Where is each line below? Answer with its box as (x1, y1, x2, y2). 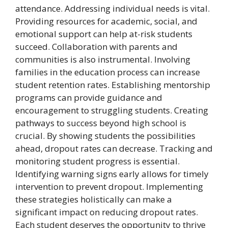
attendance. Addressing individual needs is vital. (15, 2, 210, 14)
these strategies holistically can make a (15, 193, 172, 205)
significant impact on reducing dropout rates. (15, 206, 198, 218)
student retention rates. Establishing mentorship (15, 78, 210, 91)
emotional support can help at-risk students (15, 27, 192, 40)
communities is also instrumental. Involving (15, 53, 190, 65)
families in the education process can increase (15, 66, 200, 78)
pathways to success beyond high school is (15, 117, 186, 129)
